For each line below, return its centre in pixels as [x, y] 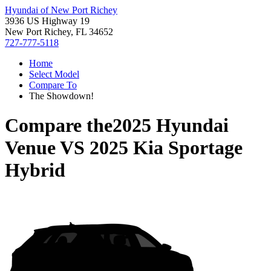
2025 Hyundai [171, 126]
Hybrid [35, 170]
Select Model [54, 74]
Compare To [53, 85]
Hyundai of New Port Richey [61, 10]
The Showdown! [61, 96]
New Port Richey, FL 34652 [59, 32]
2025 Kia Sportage [166, 148]
